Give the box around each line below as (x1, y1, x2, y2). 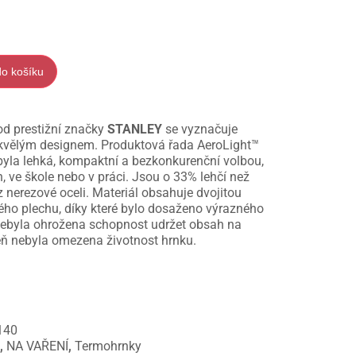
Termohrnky (75, 339, 142, 354)
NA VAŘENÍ (6, 339, 69, 354)
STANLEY (104, 122, 163, 137)
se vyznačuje (162, 122, 238, 137)
